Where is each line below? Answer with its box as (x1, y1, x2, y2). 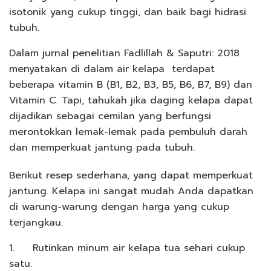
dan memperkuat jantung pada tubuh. (9, 140, 195, 155)
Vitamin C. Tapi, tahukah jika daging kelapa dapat (9, 93, 253, 108)
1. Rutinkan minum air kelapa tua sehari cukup (9, 241, 245, 256)
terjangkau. (9, 215, 63, 230)
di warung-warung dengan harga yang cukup (9, 200, 229, 215)
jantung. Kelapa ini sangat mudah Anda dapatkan (9, 184, 253, 199)
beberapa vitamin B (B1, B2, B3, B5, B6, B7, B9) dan (9, 77, 252, 93)
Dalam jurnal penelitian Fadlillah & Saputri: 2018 (9, 46, 240, 61)
